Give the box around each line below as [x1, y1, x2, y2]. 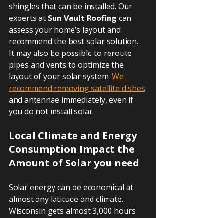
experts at [9, 13, 48, 23]
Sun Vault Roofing [48, 13, 117, 23]
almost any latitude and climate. [9, 194, 125, 204]
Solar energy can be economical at [9, 182, 135, 193]
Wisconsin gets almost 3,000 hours [9, 205, 138, 216]
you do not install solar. [9, 106, 94, 117]
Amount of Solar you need [9, 156, 139, 169]
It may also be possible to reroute [9, 48, 134, 58]
